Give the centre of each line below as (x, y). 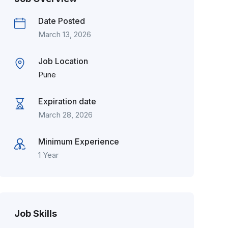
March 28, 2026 (65, 115)
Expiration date (67, 101)
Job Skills (35, 213)
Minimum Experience (78, 141)
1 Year (48, 155)
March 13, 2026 (64, 34)
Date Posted (61, 21)
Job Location (63, 61)
